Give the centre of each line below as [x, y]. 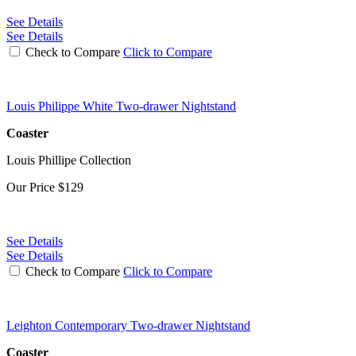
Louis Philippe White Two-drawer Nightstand [121, 106]
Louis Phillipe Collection [69, 160]
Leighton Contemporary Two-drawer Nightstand [128, 325]
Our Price [32, 187]
